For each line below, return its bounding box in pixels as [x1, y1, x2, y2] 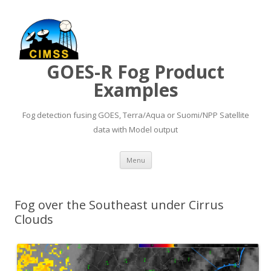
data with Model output [93, 124, 178, 135]
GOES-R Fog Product [47, 59, 224, 84]
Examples [93, 77, 178, 102]
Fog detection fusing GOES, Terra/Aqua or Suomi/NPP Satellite [22, 109, 249, 120]
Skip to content [151, 149, 211, 161]
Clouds [15, 211, 53, 227]
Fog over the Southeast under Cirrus [15, 197, 224, 213]
